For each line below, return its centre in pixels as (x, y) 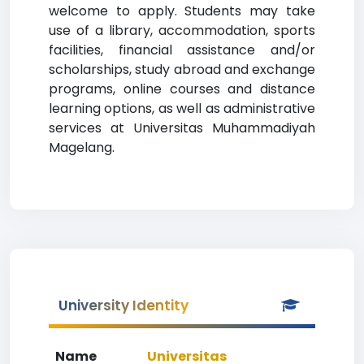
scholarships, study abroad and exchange (182, 69)
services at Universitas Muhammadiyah (182, 128)
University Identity (123, 305)
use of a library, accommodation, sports (182, 30)
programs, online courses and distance (182, 89)
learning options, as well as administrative (182, 108)
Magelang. (82, 147)
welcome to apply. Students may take (182, 11)
